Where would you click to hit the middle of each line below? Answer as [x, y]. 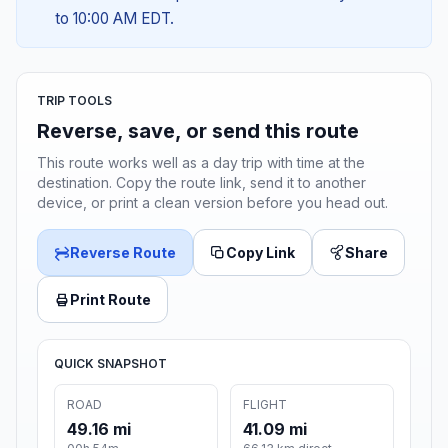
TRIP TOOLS [74, 101]
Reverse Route [123, 253]
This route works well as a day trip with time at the [201, 163]
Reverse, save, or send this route [198, 131]
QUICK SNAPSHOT [110, 364]
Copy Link [260, 253]
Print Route [110, 300]
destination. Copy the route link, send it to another [201, 183]
